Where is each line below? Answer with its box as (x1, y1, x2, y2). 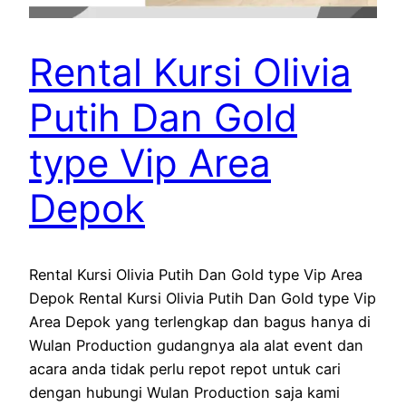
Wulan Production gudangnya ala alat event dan (29, 336, 363, 355)
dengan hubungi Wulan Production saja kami (29, 383, 340, 402)
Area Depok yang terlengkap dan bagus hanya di (29, 313, 371, 332)
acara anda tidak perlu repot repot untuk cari (29, 360, 341, 379)
